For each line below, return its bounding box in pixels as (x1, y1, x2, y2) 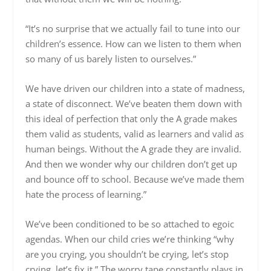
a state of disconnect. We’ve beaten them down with (25, 97, 243, 110)
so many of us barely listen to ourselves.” (25, 53, 197, 65)
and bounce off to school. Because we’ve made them (25, 173, 245, 186)
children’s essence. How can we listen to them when (25, 38, 242, 50)
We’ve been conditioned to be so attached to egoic (25, 218, 235, 230)
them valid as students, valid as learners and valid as (25, 128, 244, 140)
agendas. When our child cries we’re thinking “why (25, 233, 235, 246)
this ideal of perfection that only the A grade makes (25, 113, 238, 125)
